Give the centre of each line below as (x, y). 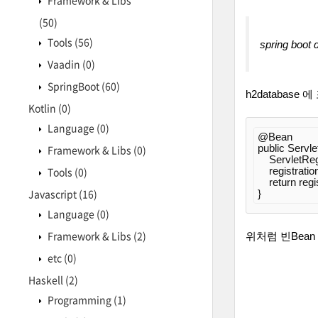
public (271, 148)
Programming (79, 300)
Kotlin (43, 108)
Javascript (54, 194)
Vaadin (64, 64)
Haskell (47, 280)
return (283, 182)
